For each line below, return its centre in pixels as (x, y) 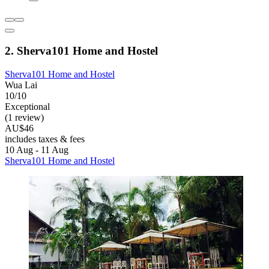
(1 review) (24, 117)
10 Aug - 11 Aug (37, 150)
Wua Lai (21, 85)
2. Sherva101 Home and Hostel (81, 50)
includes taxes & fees (45, 139)
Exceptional (27, 106)
